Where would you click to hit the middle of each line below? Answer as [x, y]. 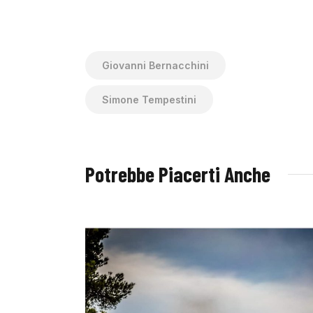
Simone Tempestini [149, 99]
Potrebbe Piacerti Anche [178, 174]
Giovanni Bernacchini [155, 65]
